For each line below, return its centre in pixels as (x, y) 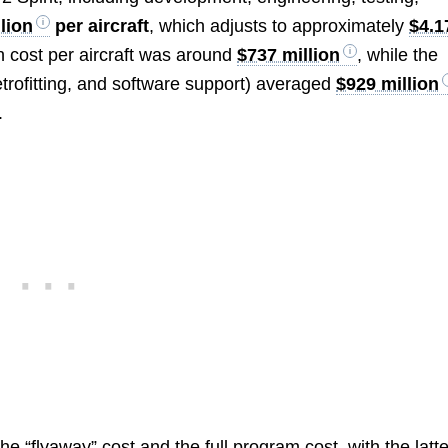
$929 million (388, 83)
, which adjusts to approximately (279, 25)
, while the (398, 54)
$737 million (289, 54)
